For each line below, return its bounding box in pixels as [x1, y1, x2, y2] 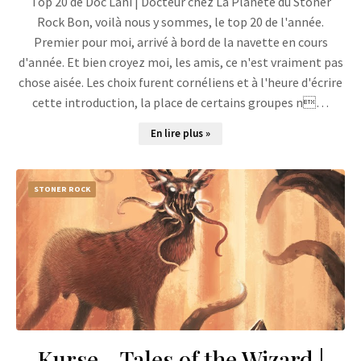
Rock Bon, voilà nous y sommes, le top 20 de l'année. [37, 14, 324, 30]
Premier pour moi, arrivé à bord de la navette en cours [33, 34, 328, 50]
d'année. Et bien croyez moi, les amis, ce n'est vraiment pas [18, 54, 343, 70]
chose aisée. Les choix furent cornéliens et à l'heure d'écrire [19, 74, 342, 90]
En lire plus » [151, 127, 210, 140]
